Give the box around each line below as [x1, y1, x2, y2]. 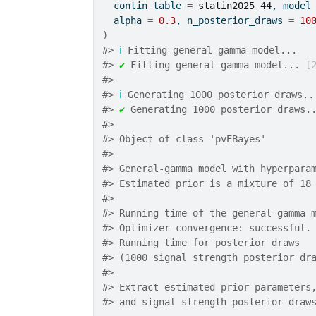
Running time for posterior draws [114, 237, 306, 248]
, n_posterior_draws [176, 15, 289, 26]
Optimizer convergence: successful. [114, 222, 312, 233]
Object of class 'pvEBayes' [114, 133, 267, 145]
